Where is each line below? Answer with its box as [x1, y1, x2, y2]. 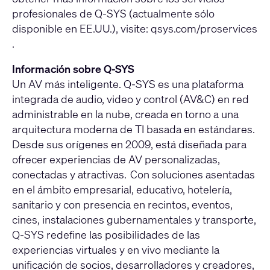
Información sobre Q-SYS [12, 61, 134, 77]
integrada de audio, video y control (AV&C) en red [12, 92, 249, 107]
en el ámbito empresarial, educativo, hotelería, [12, 182, 232, 197]
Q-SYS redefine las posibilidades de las [12, 227, 200, 242]
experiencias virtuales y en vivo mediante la [12, 242, 219, 257]
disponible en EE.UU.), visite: [12, 21, 151, 36]
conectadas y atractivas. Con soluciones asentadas [12, 167, 255, 182]
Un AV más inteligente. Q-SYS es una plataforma [12, 77, 243, 92]
